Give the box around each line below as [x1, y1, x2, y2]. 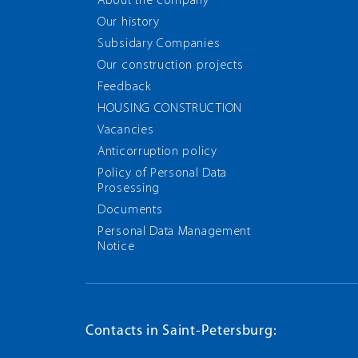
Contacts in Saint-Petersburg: [86, 324, 277, 339]
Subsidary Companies [97, 38, 221, 50]
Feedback [97, 81, 152, 93]
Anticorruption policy [97, 145, 217, 158]
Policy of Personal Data [97, 167, 228, 180]
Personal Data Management [97, 225, 251, 238]
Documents [97, 204, 163, 217]
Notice [97, 241, 135, 253]
